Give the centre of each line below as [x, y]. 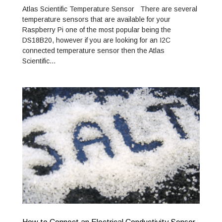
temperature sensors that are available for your [96, 20]
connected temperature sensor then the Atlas [93, 51]
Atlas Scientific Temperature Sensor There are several [110, 9]
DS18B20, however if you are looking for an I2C [96, 40]
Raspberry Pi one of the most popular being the [96, 30]
